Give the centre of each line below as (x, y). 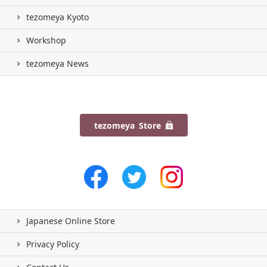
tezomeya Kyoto (58, 17)
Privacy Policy (53, 244)
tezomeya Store (127, 125)
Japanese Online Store (71, 221)
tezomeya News (58, 63)
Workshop (46, 40)
